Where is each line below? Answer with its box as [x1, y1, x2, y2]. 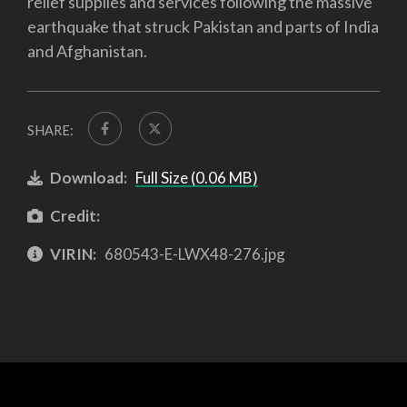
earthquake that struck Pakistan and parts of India [27, 16, 379, 37]
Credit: [50, 206, 100, 226]
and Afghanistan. [27, 41, 147, 62]
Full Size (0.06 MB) [134, 168, 258, 188]
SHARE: [27, 123, 74, 138]
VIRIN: [50, 243, 96, 263]
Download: [50, 168, 127, 188]
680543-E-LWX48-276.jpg [101, 243, 285, 263]
